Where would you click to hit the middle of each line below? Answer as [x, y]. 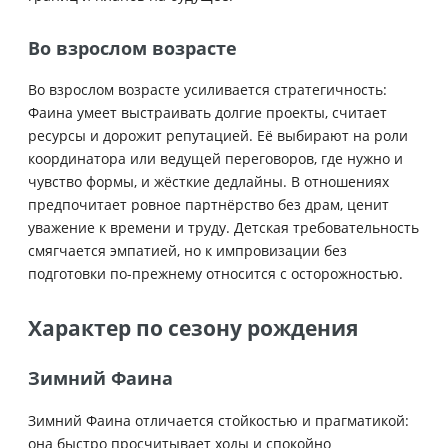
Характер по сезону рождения [193, 328]
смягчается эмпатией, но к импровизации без [187, 251]
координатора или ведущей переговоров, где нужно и [215, 159]
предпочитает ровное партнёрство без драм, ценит [208, 205]
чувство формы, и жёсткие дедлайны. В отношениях [208, 182]
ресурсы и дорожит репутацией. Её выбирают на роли [218, 136]
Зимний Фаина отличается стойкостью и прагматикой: [218, 420]
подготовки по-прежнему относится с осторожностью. [215, 274]
